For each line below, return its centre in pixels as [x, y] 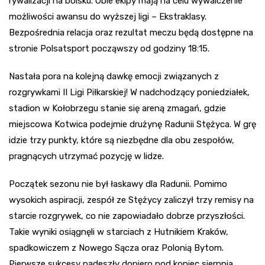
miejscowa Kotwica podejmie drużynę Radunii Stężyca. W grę [132, 125]
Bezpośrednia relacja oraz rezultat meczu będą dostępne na [131, 33]
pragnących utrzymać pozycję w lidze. [86, 156]
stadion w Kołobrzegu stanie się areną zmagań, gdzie [117, 109]
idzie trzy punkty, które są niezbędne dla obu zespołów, [122, 140]
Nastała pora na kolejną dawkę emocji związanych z [114, 77]
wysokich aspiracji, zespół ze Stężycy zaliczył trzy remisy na [131, 200]
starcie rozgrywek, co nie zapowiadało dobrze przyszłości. [127, 216]
